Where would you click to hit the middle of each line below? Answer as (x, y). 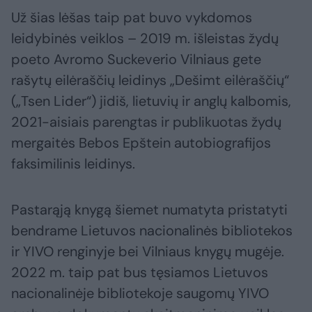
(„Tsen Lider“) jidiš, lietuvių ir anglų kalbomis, (151, 101)
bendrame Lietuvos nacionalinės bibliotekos (152, 231)
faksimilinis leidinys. (73, 164)
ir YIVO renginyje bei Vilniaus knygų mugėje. (148, 252)
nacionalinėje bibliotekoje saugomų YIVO (140, 294)
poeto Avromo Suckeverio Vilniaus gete (136, 60)
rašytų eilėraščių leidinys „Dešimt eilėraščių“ (150, 80)
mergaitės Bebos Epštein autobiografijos (141, 143)
